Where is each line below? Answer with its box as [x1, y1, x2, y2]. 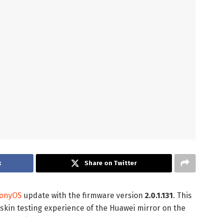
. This [173, 191, 192, 201]
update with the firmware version [22, 191, 145, 201]
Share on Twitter [84, 159, 137, 167]
